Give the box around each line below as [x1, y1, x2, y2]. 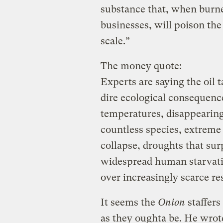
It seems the [100, 196, 158, 208]
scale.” [100, 35, 130, 47]
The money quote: [100, 60, 182, 72]
